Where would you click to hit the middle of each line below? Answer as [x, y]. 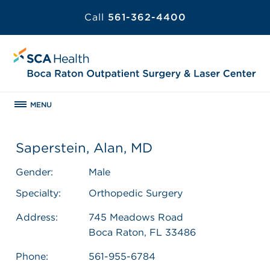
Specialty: [38, 193]
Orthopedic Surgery [136, 193]
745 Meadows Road [136, 217]
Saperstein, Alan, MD [84, 147]
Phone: [32, 256]
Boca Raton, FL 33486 [142, 232]
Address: [37, 217]
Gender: [34, 172]
